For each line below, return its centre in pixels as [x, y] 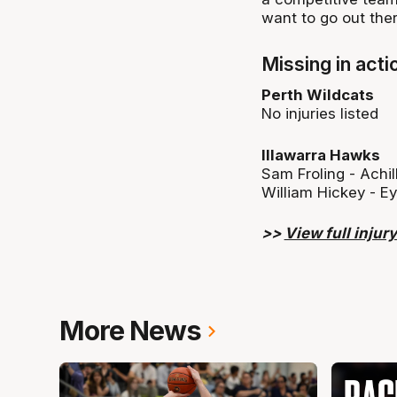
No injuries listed [319, 114]
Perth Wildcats [317, 95]
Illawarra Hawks [320, 155]
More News [131, 331]
